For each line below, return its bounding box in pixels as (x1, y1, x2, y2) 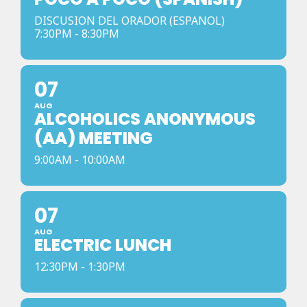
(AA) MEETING (34, 127, 153, 149)
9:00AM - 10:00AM (34, 152, 125, 167)
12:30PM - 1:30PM (34, 259, 125, 274)
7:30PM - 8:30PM (34, 26, 119, 41)
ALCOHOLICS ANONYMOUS (34, 108, 256, 130)
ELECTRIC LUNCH (34, 234, 171, 256)
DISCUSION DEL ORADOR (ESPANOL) (34, 13, 225, 28)
